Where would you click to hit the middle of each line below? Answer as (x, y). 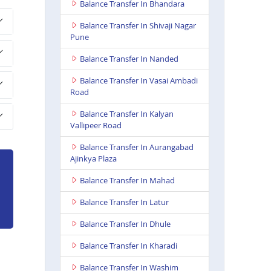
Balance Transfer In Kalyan (126, 113)
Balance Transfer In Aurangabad (136, 147)
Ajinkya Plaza (93, 158)
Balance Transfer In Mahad (127, 180)
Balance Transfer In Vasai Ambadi (139, 80)
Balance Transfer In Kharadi (128, 245)
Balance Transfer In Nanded (129, 58)
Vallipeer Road (96, 125)
